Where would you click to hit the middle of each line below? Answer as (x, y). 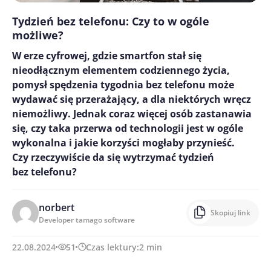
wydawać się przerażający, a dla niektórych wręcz (132, 99)
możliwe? (38, 35)
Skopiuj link (230, 212)
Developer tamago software (87, 220)
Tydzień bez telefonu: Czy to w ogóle (111, 21)
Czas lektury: (113, 247)
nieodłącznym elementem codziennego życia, (121, 70)
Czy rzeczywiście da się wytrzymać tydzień (113, 157)
